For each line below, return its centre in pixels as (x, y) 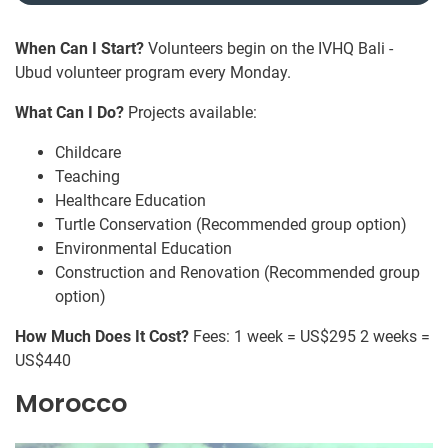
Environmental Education (143, 249)
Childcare (88, 153)
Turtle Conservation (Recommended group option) (231, 225)
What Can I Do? (69, 113)
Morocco (71, 404)
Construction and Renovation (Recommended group (237, 273)
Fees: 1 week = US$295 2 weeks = (309, 337)
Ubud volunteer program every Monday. (153, 73)
